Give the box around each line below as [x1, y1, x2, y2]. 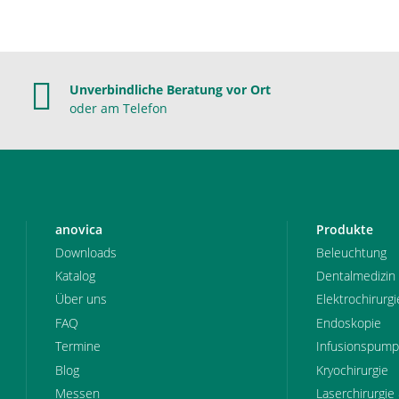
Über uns [55, 290, 107, 308]
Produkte [315, 221, 373, 239]
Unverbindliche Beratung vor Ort [69, 81, 271, 99]
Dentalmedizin [315, 267, 395, 285]
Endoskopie [315, 313, 381, 331]
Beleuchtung [315, 243, 387, 261]
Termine [55, 338, 101, 355]
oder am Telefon [69, 100, 167, 118]
